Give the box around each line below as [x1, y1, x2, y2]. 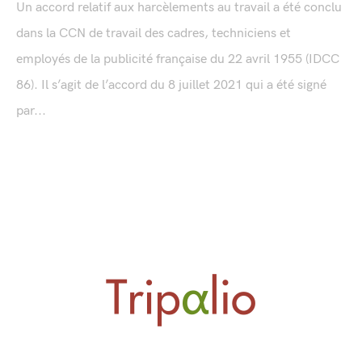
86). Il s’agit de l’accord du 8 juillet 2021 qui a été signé [16, 77, 326, 93]
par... [16, 103, 46, 119]
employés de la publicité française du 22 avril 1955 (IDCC [16, 51, 339, 67]
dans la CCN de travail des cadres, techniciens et [16, 25, 291, 41]
